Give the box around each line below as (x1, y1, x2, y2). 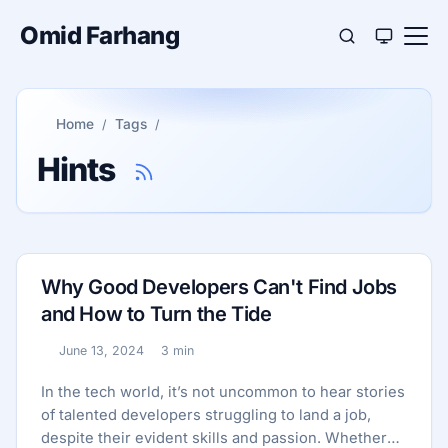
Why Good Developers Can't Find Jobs (41, 275, 398, 299)
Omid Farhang (20, 21, 179, 50)
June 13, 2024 (58, 343, 144, 358)
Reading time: (142, 352, 233, 369)
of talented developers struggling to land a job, (41, 406, 371, 424)
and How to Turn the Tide (41, 302, 272, 326)
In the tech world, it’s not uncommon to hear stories (41, 383, 405, 401)
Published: (40, 352, 108, 369)
